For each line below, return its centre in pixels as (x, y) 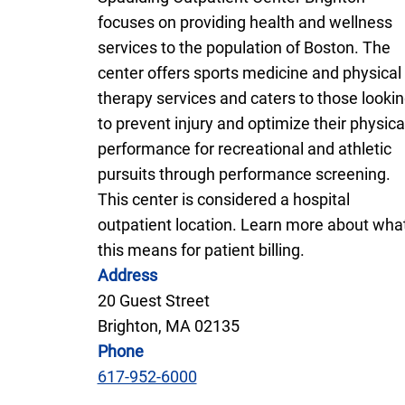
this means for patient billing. (201, 250)
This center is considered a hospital (223, 199)
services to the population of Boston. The (244, 47)
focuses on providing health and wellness (245, 22)
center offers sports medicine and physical (249, 72)
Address (127, 275)
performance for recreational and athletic (244, 148)
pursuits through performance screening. (244, 174)
